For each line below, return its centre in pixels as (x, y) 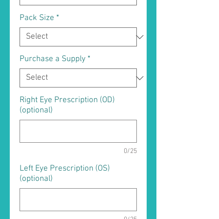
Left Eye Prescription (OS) (65, 169)
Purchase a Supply (53, 59)
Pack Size (37, 18)
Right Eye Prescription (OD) (67, 100)
